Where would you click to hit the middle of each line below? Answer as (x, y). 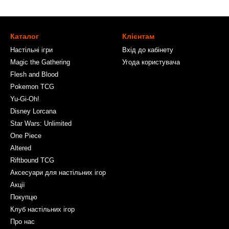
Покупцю (24, 197)
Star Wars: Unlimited (41, 124)
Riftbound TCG (32, 161)
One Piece (26, 136)
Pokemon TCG (32, 87)
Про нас (22, 222)
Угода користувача (151, 62)
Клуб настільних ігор (42, 210)
